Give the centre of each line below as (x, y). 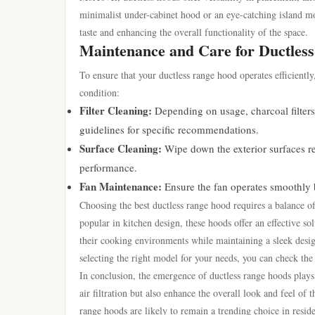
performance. (108, 167)
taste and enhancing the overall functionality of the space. (194, 32)
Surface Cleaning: (121, 148)
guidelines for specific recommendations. (169, 129)
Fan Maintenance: (121, 186)
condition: (99, 92)
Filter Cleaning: (116, 110)
